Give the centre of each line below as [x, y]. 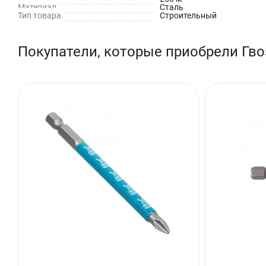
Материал [37, 7]
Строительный [188, 15]
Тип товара [39, 15]
